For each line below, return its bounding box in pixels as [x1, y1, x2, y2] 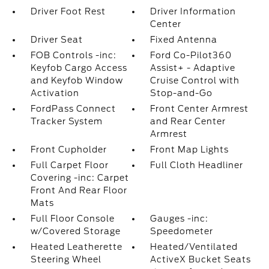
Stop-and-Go [150, 88, 213, 98]
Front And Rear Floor [30, 186, 127, 195]
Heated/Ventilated [150, 242, 238, 252]
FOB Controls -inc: [30, 50, 116, 60]
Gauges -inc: [150, 214, 209, 223]
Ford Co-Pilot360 [150, 50, 232, 60]
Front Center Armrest [150, 104, 249, 113]
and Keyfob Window [30, 76, 123, 85]
